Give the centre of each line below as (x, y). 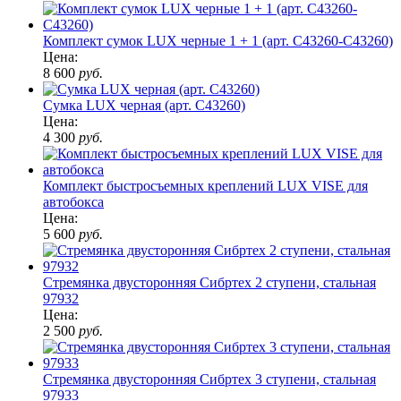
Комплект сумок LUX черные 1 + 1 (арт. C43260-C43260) (218, 40)
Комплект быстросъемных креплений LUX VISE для (205, 185)
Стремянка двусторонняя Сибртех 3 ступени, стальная (209, 379)
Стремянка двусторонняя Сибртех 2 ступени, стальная (209, 282)
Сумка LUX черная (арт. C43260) (144, 105)
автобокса (73, 201)
